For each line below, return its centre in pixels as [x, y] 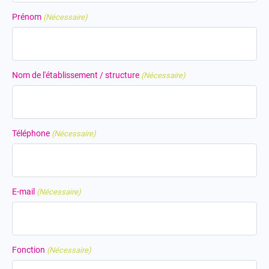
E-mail [23, 192]
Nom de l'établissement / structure [76, 75]
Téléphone [31, 133]
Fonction [29, 250]
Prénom [27, 17]
